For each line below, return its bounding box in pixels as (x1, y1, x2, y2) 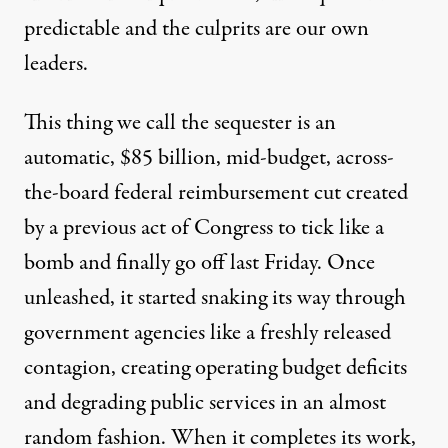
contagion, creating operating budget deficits (24, 351, 407, 384)
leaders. (24, 47, 88, 80)
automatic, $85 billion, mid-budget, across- (24, 141, 394, 174)
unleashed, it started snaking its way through (24, 281, 406, 314)
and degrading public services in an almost (24, 386, 386, 419)
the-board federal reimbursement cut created (24, 176, 408, 209)
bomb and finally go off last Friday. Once (24, 246, 375, 279)
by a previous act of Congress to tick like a (24, 211, 384, 244)
